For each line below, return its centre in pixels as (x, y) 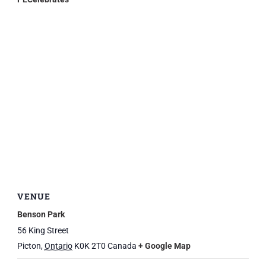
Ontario (58, 246)
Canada (122, 246)
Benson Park (41, 214)
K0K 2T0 (90, 246)
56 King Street (43, 230)
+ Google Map (164, 246)
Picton (29, 246)
